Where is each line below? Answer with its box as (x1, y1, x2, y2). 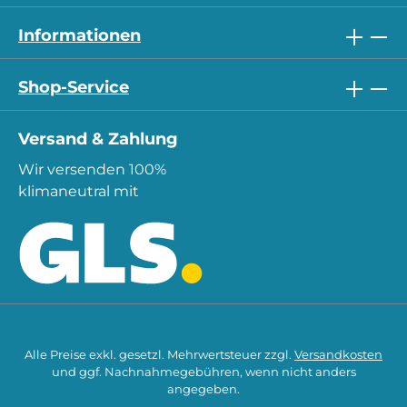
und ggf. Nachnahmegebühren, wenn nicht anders (51, 365, 356, 380)
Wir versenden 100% (18, 160, 166, 178)
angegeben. (167, 382, 240, 397)
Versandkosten (294, 348, 382, 362)
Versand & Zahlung (18, 128, 178, 149)
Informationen (18, 25, 141, 45)
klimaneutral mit (18, 182, 139, 200)
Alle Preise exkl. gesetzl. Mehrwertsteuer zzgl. (25, 348, 294, 362)
